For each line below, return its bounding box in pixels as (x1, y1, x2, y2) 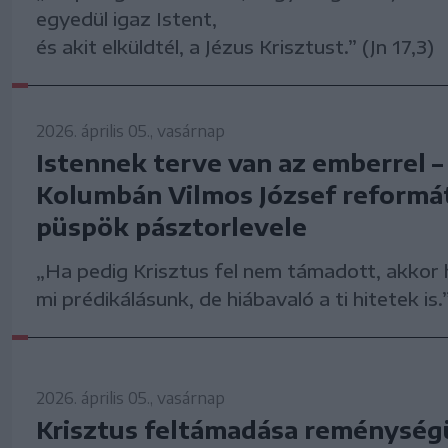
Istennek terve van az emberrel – (36, 147, 443, 178)
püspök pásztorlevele (36, 211, 307, 242)
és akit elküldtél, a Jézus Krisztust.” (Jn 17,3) (36, 35, 434, 59)
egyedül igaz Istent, (36, 7, 217, 31)
